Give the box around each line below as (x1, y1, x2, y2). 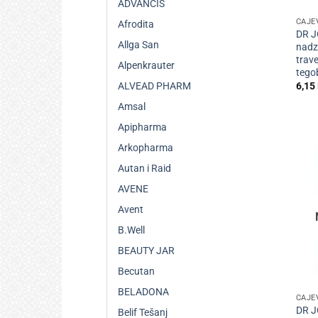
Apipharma (118, 121, 167, 134)
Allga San (118, 39, 159, 52)
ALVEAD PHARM (118, 80, 191, 93)
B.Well (118, 224, 145, 237)
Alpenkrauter (118, 60, 175, 72)
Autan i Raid (118, 163, 171, 175)
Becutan (118, 265, 155, 278)
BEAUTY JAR (118, 245, 175, 258)
